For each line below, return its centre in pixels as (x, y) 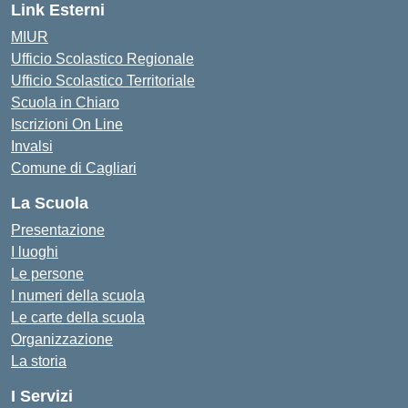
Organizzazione (62, 339)
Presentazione (58, 229)
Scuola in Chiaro (65, 102)
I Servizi (42, 396)
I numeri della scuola (78, 295)
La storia (39, 361)
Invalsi (32, 146)
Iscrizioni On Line (67, 124)
